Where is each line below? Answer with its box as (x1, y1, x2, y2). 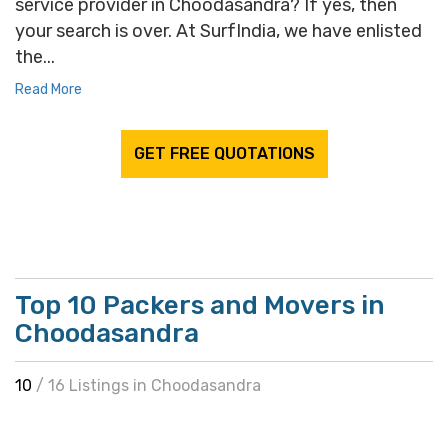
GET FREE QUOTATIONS (133, 144, 315, 163)
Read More (15, 81, 82, 98)
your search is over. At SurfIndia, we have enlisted (15, 20, 422, 42)
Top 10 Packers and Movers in (15, 290, 385, 321)
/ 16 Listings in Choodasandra (36, 376, 261, 395)
